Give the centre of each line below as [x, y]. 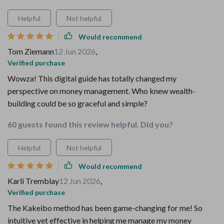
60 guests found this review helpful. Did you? [90, 124]
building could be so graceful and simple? [77, 103]
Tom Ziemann [31, 51]
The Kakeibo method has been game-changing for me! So [105, 208]
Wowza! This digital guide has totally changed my [92, 78]
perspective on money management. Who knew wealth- [101, 91]
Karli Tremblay [33, 181]
